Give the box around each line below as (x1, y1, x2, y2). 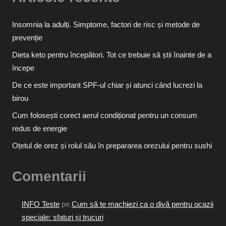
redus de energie (12, 124, 67, 133)
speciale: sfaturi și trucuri (21, 212, 103, 221)
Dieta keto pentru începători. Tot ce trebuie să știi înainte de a (12, 50, 211, 60)
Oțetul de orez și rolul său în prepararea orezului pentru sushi (12, 141, 212, 150)
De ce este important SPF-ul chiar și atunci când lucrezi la (12, 81, 202, 90)
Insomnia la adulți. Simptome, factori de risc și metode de (12, 20, 200, 29)
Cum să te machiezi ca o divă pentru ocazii (71, 199, 213, 208)
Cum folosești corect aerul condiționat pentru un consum (12, 111, 197, 120)
